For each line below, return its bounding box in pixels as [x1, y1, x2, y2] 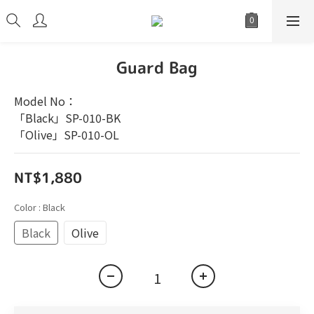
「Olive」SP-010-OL [14, 126, 119, 143]
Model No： [14, 93, 76, 109]
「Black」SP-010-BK [14, 109, 121, 126]
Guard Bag [116, 56, 198, 78]
